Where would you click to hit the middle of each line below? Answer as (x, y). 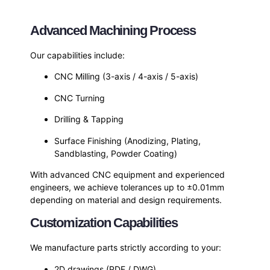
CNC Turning (80, 98)
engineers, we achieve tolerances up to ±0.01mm (127, 187)
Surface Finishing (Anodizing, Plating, (127, 140)
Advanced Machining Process (113, 31)
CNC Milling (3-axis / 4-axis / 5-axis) (126, 77)
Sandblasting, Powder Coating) (116, 153)
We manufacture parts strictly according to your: (126, 248)
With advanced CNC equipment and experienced (127, 175)
